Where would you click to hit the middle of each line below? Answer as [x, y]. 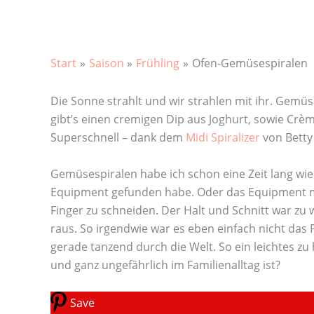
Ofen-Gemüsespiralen [250, 63]
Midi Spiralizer [223, 137]
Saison [106, 63]
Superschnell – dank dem [118, 137]
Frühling [158, 63]
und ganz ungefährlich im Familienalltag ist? [165, 265]
